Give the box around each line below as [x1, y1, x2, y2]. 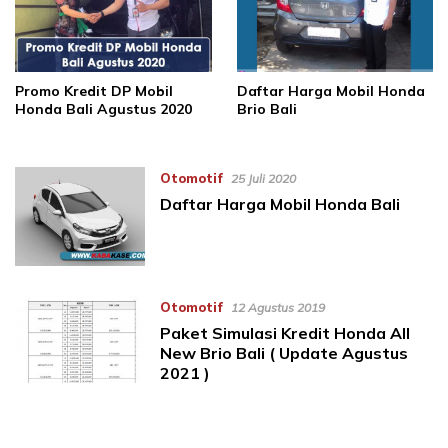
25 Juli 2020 [230, 171, 296, 187]
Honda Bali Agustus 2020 [15, 100, 192, 119]
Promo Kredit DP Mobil [15, 82, 173, 101]
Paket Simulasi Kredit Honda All [159, 322, 410, 343]
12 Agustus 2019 [230, 299, 325, 315]
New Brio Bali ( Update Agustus [159, 342, 408, 363]
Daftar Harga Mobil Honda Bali [159, 194, 400, 215]
